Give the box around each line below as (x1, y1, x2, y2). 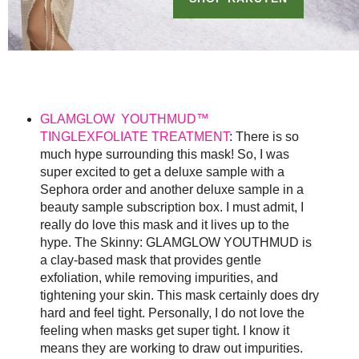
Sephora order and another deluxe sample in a (39, 183, 304, 197)
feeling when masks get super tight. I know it (39, 324, 289, 338)
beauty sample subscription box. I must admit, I (39, 200, 304, 215)
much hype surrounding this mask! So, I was (39, 147, 289, 162)
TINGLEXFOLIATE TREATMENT (39, 130, 229, 144)
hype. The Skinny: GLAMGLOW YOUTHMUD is (39, 236, 312, 250)
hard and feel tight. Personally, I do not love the (39, 306, 305, 321)
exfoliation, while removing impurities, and (39, 271, 278, 285)
